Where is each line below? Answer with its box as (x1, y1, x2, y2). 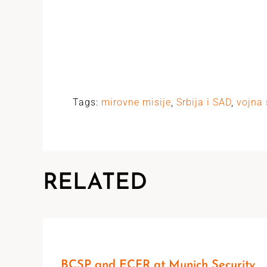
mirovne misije (101, 96, 171, 108)
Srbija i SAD (176, 96, 231, 108)
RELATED (42, 171, 147, 195)
